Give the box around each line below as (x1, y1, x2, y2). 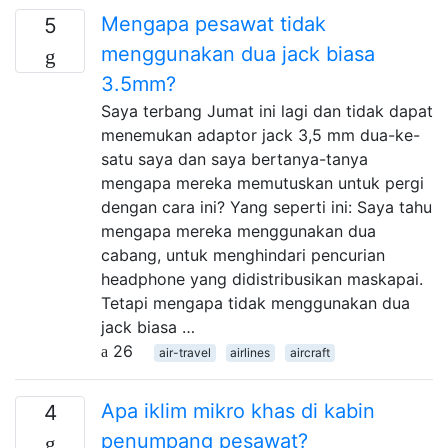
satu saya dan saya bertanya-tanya (101, 148, 368, 169)
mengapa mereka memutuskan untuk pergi (101, 172, 424, 193)
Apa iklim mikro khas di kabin (101, 398, 375, 423)
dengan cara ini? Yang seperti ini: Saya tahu (101, 196, 432, 217)
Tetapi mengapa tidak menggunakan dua (101, 292, 410, 313)
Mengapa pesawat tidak (101, 11, 326, 36)
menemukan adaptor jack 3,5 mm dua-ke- (101, 124, 420, 145)
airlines (230, 344, 271, 360)
